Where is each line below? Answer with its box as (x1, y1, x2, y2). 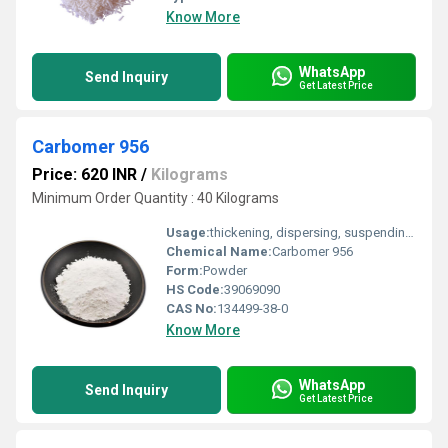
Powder (203, 263, 247, 278)
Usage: (166, 225, 210, 240)
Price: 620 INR (32, 165, 137, 184)
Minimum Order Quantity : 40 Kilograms (32, 190, 279, 206)
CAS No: (166, 301, 217, 316)
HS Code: (166, 282, 224, 297)
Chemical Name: (166, 244, 272, 259)
